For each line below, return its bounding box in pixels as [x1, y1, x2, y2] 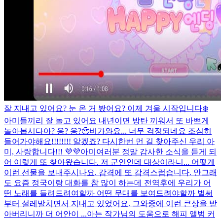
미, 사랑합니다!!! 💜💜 [4, 147, 80, 156]
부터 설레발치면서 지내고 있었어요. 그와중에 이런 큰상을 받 [4, 199, 217, 208]
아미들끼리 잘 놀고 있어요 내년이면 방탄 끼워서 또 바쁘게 [4, 116, 209, 125]
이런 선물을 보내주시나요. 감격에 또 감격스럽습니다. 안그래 [4, 168, 217, 177]
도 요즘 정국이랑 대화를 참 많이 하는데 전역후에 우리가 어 [4, 178, 211, 187]
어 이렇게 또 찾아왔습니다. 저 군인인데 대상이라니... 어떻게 [4, 157, 215, 166]
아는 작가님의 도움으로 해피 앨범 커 [87, 209, 215, 218]
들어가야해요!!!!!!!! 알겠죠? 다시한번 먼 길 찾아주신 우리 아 [4, 137, 215, 146]
